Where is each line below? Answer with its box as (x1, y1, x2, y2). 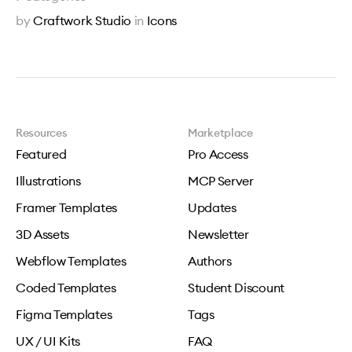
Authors (188, 253, 232, 269)
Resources (16, 126, 68, 140)
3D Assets (16, 226, 70, 242)
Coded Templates (16, 280, 116, 295)
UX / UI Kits (16, 333, 81, 349)
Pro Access (188, 146, 248, 162)
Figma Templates (16, 306, 112, 322)
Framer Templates (16, 200, 117, 215)
